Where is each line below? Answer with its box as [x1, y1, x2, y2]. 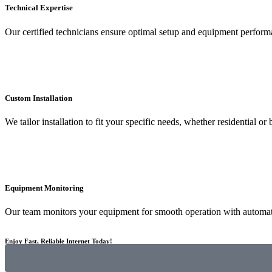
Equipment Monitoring [5, 183, 84, 193]
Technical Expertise [5, 3, 73, 13]
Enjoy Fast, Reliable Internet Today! [5, 237, 112, 245]
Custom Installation [5, 93, 72, 103]
